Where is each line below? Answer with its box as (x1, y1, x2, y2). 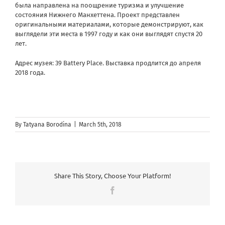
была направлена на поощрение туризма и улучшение (15, 1, 184, 9)
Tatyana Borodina (23, 121, 71, 128)
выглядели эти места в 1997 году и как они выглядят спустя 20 (15, 30, 202, 38)
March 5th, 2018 (79, 121, 122, 128)
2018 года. (15, 68, 45, 76)
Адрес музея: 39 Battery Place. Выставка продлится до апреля (15, 59, 201, 67)
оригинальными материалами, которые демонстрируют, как (15, 20, 203, 28)
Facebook (116, 185, 147, 194)
